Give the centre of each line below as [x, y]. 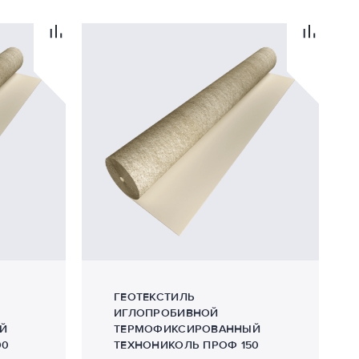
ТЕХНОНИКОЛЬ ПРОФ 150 [187, 345]
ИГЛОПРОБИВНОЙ [166, 313]
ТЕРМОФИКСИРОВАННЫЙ [188, 329]
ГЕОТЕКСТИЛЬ [155, 297]
